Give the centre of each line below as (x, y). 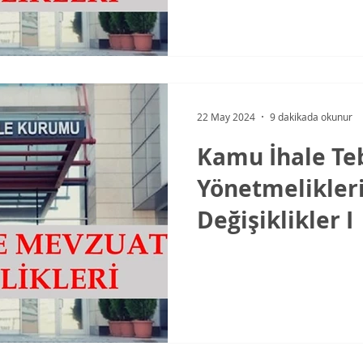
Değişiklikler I (275, 220)
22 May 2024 (226, 117)
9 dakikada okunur (311, 117)
